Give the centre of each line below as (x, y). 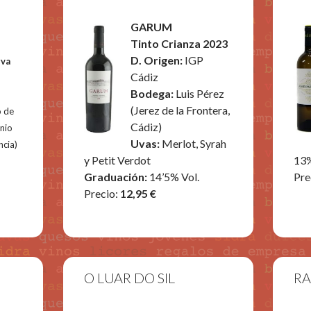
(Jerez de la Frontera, (180, 110)
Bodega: (153, 93)
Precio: (101, 193)
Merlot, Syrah (194, 143)
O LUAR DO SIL (129, 278)
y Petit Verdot (117, 160)
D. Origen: (156, 60)
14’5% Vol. (174, 177)
